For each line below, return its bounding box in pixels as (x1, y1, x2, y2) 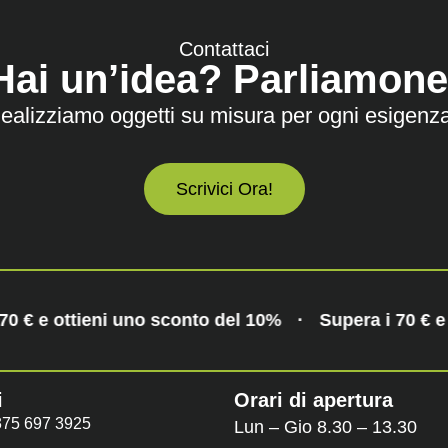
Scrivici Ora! (175, 178, 273, 199)
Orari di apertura (233, 388, 393, 411)
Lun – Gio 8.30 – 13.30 (233, 416, 417, 437)
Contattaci (179, 38, 269, 61)
